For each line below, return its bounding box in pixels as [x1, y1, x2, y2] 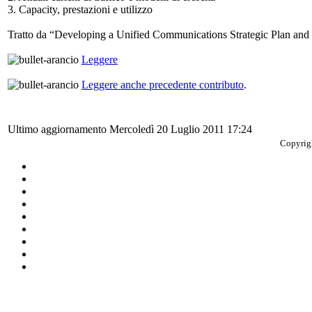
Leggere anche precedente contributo [81, 78, 244, 91]
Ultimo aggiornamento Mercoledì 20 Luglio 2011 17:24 [8, 123, 252, 135]
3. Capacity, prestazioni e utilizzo [8, 3, 153, 15]
